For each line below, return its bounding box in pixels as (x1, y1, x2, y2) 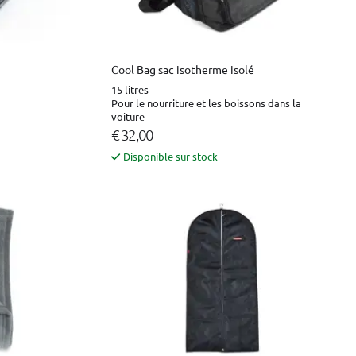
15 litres (111, 82, 149, 96)
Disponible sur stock (123, 149, 218, 163)
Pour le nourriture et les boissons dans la (111, 95, 301, 110)
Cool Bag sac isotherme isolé (111, 61, 254, 76)
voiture (111, 109, 145, 123)
